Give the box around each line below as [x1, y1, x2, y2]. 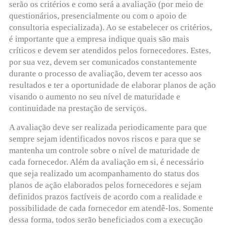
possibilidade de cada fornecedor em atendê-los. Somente [9, 203, 213, 213]
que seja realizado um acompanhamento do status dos [9, 168, 199, 178]
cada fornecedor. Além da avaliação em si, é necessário [9, 157, 204, 167]
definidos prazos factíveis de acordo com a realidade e [9, 191, 202, 201]
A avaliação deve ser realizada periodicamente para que [9, 122, 207, 132]
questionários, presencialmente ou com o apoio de [9, 11, 187, 21]
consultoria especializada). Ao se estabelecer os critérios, [9, 23, 212, 33]
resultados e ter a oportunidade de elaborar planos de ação [9, 80, 216, 90]
